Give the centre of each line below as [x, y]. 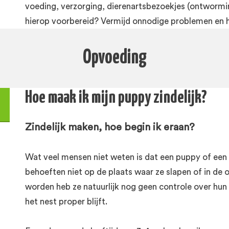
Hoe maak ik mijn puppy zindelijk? [116, 98]
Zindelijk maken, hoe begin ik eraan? [110, 127]
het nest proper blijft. [67, 202]
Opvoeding [114, 58]
